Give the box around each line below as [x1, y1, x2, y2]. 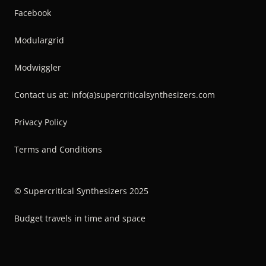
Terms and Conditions [14, 143, 102, 155]
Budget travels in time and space [14, 212, 145, 224]
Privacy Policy [14, 116, 67, 128]
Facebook [14, 7, 51, 18]
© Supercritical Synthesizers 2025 [14, 185, 148, 197]
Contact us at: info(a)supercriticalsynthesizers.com [14, 88, 215, 100]
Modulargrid [14, 34, 64, 46]
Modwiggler [14, 61, 61, 73]
